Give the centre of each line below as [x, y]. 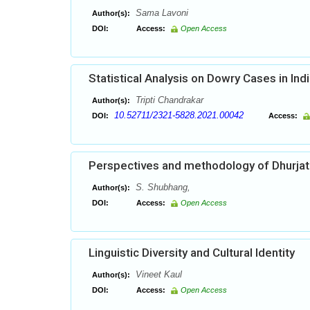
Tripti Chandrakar [168, 100]
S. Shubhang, [162, 187]
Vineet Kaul [157, 274]
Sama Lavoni [161, 13]
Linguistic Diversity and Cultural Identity [192, 253]
